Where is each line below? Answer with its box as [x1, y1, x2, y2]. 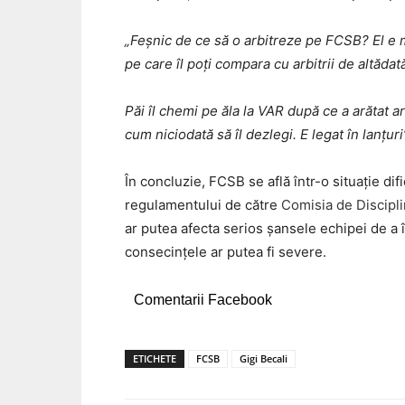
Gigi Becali [240, 351, 287, 365]
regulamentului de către [125, 195, 281, 213]
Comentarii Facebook [134, 291, 272, 307]
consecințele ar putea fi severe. [125, 242, 326, 260]
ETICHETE [133, 351, 176, 365]
